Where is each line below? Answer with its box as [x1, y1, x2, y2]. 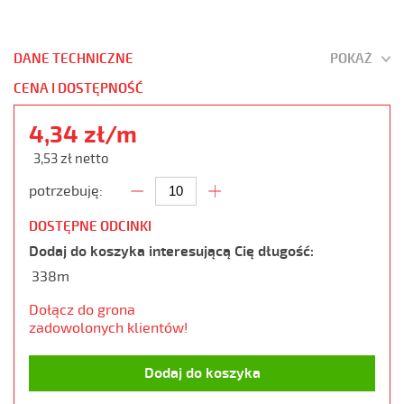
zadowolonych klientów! [29, 318, 188, 337]
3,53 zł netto [33, 150, 109, 167]
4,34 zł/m [29, 119, 137, 150]
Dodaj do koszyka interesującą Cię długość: [29, 242, 314, 261]
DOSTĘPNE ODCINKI [29, 217, 151, 235]
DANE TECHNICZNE [14, 50, 133, 68]
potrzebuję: [29, 181, 103, 200]
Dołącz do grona [29, 300, 135, 319]
